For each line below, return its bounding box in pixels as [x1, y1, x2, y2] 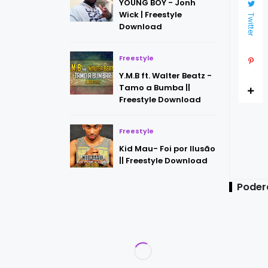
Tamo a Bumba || [119, 82, 190, 93]
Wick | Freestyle [119, 9, 182, 20]
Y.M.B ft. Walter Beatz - [119, 70, 212, 81]
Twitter [246, 13, 257, 36]
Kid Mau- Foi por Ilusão [119, 143, 215, 154]
